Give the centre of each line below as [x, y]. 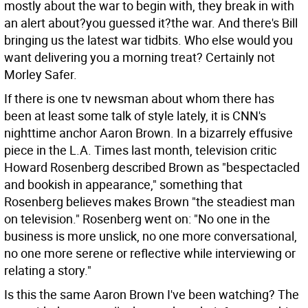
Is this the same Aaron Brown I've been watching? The [152, 294]
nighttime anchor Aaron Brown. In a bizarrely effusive [148, 133]
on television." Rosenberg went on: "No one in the [137, 219]
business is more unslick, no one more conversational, [151, 236]
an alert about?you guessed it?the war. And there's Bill [151, 23]
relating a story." [48, 270]
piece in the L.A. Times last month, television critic [140, 150]
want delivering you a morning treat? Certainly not [140, 57]
